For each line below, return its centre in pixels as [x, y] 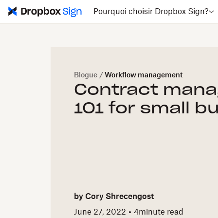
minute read [161, 212]
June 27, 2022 [100, 212]
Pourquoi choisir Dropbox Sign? [151, 12]
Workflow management [144, 75]
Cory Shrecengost [119, 197]
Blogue [86, 75]
